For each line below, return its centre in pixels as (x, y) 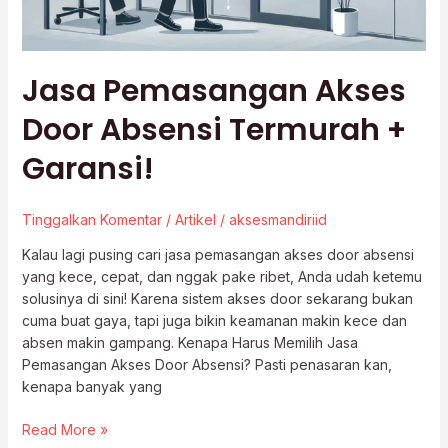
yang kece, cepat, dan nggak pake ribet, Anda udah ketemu (221, 276)
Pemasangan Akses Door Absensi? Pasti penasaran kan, (206, 364)
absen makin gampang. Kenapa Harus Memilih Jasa (189, 342)
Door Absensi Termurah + (213, 129)
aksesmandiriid (277, 219)
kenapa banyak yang (91, 386)
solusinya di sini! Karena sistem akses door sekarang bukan (217, 298)
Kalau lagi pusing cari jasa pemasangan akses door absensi (217, 254)
